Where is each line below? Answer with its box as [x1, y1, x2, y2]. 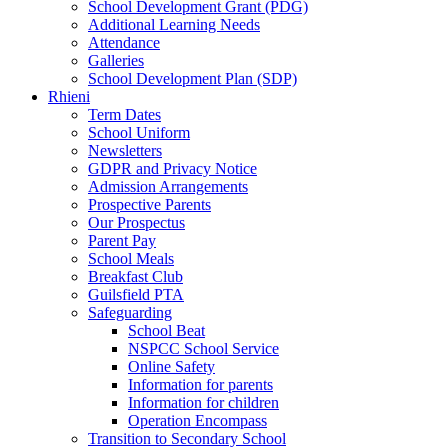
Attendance [88, 33, 160, 51]
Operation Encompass [128, 411, 267, 429]
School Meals [88, 249, 174, 267]
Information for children [128, 393, 279, 411]
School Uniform [88, 123, 190, 141]
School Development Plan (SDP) [88, 69, 297, 87]
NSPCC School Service [128, 339, 279, 357]
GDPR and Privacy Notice [88, 159, 257, 177]
